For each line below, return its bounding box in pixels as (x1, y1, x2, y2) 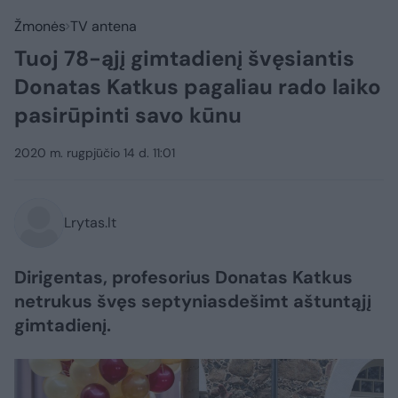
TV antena (70, 17, 137, 36)
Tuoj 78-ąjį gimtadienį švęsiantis (14, 44, 354, 72)
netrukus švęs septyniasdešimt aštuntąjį (14, 290, 371, 313)
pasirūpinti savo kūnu (14, 101, 242, 129)
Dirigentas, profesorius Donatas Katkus (14, 266, 353, 289)
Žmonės (14, 17, 66, 36)
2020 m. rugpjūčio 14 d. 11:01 (14, 145, 175, 161)
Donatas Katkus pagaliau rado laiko (14, 73, 381, 100)
